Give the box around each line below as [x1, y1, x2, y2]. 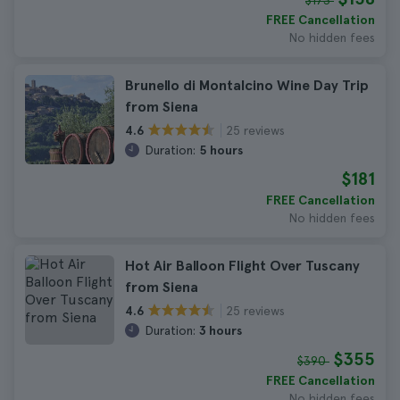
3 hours [199, 323, 242, 337]
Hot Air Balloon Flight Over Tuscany [125, 257, 360, 274]
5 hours [199, 143, 243, 157]
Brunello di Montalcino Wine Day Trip [125, 77, 369, 94]
